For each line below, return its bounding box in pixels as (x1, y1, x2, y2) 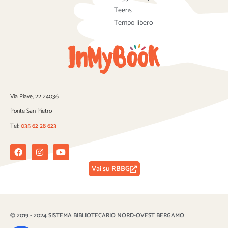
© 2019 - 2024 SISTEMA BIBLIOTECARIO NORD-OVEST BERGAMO (10, 210, 184, 220)
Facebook (17, 140, 51, 154)
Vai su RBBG (91, 163, 130, 175)
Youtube (60, 140, 91, 154)
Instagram (39, 140, 76, 154)
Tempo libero (114, 17, 153, 30)
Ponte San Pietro (10, 106, 52, 116)
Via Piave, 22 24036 (10, 91, 59, 101)
